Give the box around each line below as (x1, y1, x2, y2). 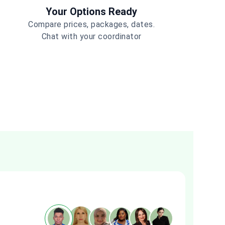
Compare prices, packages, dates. (28, 20, 155, 29)
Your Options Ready (46, 6, 137, 18)
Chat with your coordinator (41, 32, 142, 41)
